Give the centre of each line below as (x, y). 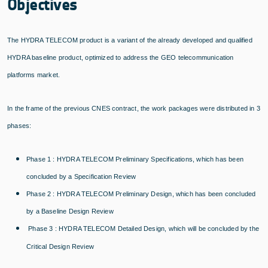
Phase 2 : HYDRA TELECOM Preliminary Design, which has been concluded (141, 194)
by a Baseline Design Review (70, 211)
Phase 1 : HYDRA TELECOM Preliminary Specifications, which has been (135, 159)
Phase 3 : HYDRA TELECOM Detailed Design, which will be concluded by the (144, 228)
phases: (19, 125)
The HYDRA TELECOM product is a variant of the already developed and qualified (130, 40)
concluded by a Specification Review (81, 176)
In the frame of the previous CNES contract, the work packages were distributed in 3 (134, 108)
